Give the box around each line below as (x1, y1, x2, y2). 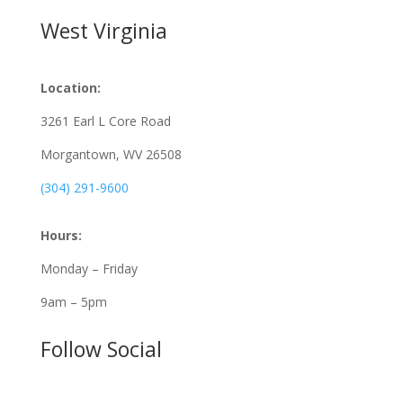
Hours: (40, 227, 82, 244)
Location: (40, 79, 101, 96)
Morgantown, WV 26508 (40, 146, 182, 163)
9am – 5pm (40, 293, 107, 310)
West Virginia (40, 16, 167, 45)
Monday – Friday (40, 260, 138, 277)
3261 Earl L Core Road (40, 112, 175, 130)
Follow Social (40, 335, 162, 363)
